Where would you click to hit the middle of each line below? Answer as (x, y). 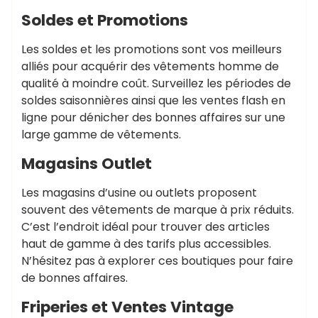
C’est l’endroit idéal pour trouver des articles (146, 227)
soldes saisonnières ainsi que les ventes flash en (153, 100)
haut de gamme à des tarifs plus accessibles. (146, 244)
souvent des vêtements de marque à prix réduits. (158, 210)
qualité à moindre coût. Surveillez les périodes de (156, 83)
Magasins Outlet (87, 164)
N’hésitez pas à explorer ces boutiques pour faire (157, 261)
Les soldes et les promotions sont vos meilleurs (152, 49)
